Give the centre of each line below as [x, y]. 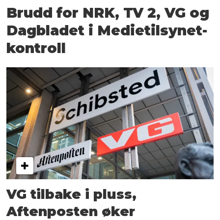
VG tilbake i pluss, [72, 194]
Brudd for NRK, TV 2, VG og [108, 13]
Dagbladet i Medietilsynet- [107, 30]
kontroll [36, 48]
